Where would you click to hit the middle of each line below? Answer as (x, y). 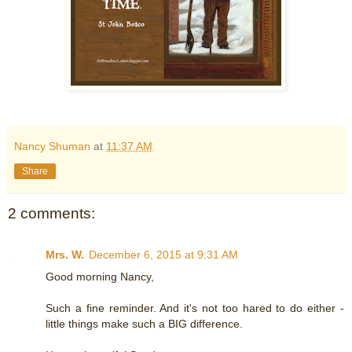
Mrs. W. (65, 254)
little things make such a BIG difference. (144, 323)
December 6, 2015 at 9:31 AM (163, 254)
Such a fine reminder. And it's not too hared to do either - (195, 308)
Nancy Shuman (52, 147)
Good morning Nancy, (100, 276)
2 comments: (51, 214)
